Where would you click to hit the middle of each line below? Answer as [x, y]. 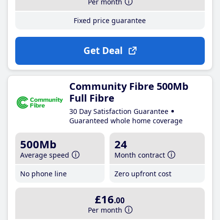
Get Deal [103, 50]
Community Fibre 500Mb [129, 86]
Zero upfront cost [143, 173]
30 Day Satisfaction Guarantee [119, 111]
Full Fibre [92, 98]
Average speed [45, 155]
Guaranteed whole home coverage [126, 120]
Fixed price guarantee [110, 20]
